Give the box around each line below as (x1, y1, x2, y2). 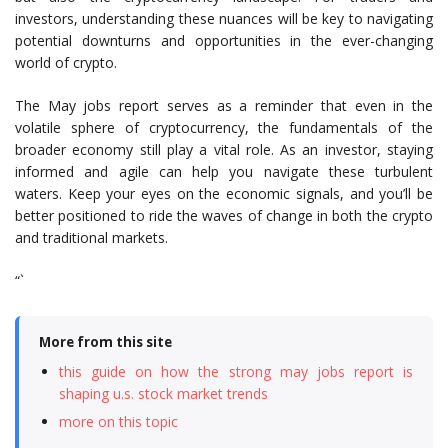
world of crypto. (15, 53, 117, 72)
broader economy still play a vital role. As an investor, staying (15, 140, 433, 159)
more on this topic (59, 412, 178, 431)
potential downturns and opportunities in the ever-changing (15, 31, 433, 50)
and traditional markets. (15, 228, 168, 247)
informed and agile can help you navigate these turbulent (15, 162, 433, 181)
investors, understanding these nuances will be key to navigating (15, 9, 433, 28)
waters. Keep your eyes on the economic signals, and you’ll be (15, 184, 433, 203)
